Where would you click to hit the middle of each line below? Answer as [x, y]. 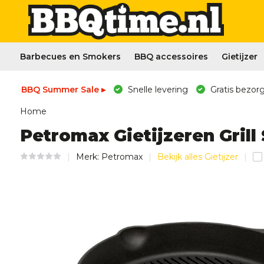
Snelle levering [156, 90]
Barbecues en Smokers [70, 57]
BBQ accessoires [171, 57]
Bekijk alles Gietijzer [197, 157]
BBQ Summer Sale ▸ [63, 90]
